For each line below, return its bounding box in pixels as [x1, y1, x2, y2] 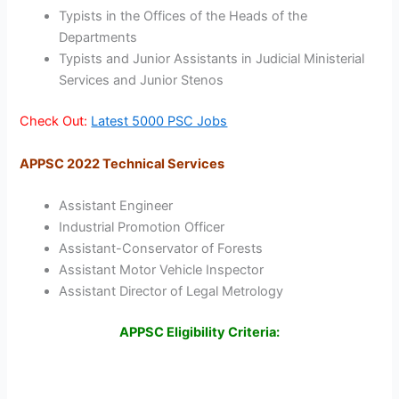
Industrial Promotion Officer [59, 219, 225, 235]
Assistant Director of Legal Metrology [59, 283, 284, 299]
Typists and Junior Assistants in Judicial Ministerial [59, 51, 365, 68]
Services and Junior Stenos [59, 72, 224, 89]
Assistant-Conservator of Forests [59, 240, 264, 256]
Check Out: [20, 113, 88, 130]
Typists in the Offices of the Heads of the [59, 8, 308, 25]
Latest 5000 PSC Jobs [91, 113, 228, 130]
